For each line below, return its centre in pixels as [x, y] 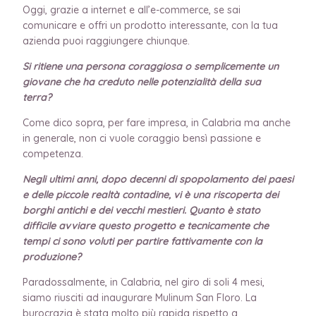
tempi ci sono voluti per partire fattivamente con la [142, 241]
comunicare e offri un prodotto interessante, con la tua [150, 25]
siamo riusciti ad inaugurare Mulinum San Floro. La [140, 297]
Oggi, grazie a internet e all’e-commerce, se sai [132, 10]
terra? [38, 97]
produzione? [52, 256]
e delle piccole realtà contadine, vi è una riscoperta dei [151, 194]
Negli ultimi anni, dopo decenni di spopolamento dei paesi [158, 179]
